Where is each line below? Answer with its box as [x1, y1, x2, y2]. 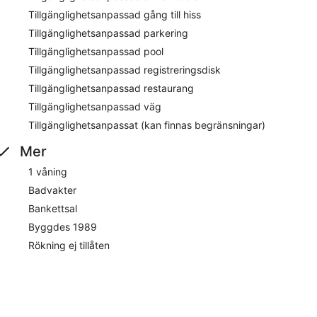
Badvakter [28, 183, 76, 196]
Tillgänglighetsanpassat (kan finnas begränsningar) [28, 118, 265, 131]
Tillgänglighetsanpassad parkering [28, 26, 188, 39]
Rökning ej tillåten [28, 238, 110, 251]
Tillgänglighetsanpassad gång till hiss [28, 8, 201, 21]
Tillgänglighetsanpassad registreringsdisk [28, 63, 221, 76]
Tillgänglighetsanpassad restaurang [28, 81, 194, 94]
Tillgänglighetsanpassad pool [28, 45, 163, 57]
